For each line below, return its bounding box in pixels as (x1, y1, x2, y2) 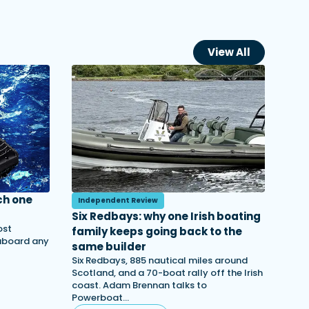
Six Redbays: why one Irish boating (72, 209, 261, 223)
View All (208, 45, 250, 59)
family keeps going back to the (72, 224, 242, 239)
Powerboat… (72, 291, 129, 304)
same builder (72, 239, 146, 254)
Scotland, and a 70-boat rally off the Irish (72, 266, 263, 279)
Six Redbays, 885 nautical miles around (72, 254, 248, 267)
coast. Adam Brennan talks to (72, 279, 207, 292)
